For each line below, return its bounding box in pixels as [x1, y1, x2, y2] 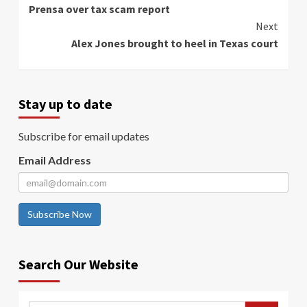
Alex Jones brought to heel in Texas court [71, 36, 278, 51]
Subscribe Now [27, 208, 92, 221]
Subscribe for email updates [19, 130, 149, 143]
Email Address [19, 153, 91, 167]
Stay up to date [19, 95, 112, 113]
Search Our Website [19, 256, 138, 273]
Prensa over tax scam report [29, 2, 170, 16]
